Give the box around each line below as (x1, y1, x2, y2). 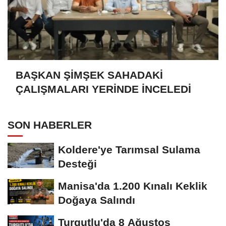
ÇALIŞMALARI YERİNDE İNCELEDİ (16, 83, 191, 95)
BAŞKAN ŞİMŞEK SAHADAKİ (16, 69, 163, 81)
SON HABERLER (8, 119, 92, 131)
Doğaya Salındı (58, 194, 135, 206)
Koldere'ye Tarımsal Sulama (58, 144, 200, 156)
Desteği (58, 158, 97, 170)
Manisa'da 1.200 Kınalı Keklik (58, 180, 207, 192)
